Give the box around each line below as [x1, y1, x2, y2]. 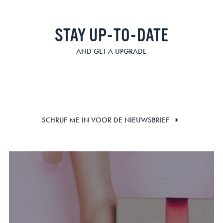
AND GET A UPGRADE [76, 46, 147, 56]
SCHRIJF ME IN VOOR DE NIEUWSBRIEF [42, 115, 169, 125]
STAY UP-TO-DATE [55, 25, 168, 46]
